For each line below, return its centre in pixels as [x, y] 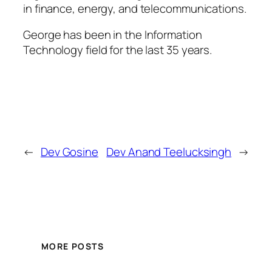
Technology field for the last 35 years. [118, 50]
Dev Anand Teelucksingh [169, 151]
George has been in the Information [113, 35]
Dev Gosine [69, 151]
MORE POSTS [73, 246]
